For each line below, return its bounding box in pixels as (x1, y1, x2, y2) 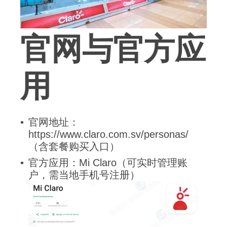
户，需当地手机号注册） (28, 169, 140, 181)
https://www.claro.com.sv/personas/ (28, 129, 188, 140)
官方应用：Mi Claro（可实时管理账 (28, 157, 187, 169)
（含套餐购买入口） (28, 141, 120, 153)
